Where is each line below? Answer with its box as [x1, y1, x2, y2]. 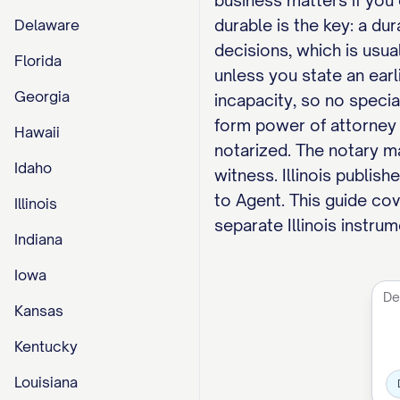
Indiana [14, 230, 62, 248]
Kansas [14, 302, 63, 320]
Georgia [14, 87, 70, 105]
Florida [14, 52, 62, 70]
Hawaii [14, 123, 60, 141]
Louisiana [14, 373, 78, 391]
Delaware [14, 16, 79, 34]
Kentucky [14, 337, 78, 355]
